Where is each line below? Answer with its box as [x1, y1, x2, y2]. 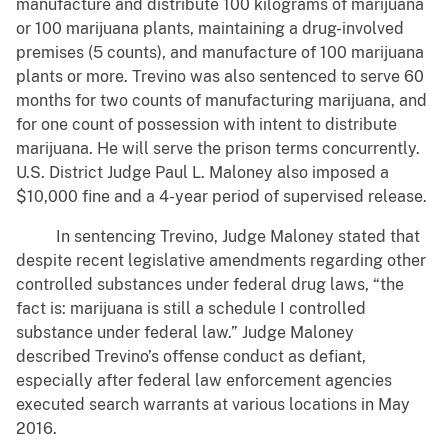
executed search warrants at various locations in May [16, 395, 410, 415]
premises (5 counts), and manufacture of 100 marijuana [16, 43, 424, 63]
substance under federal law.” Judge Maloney [16, 323, 354, 343]
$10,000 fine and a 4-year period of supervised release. [16, 187, 427, 207]
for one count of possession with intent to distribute [16, 115, 397, 135]
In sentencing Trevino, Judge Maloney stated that [16, 227, 420, 247]
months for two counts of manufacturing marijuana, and [16, 91, 427, 111]
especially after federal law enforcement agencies [16, 371, 392, 391]
